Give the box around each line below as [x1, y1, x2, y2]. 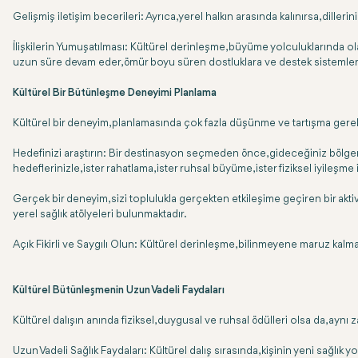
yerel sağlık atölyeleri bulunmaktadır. [13, 209, 187, 220]
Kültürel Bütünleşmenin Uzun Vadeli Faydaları [13, 285, 225, 296]
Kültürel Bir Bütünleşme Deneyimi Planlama [13, 88, 217, 98]
